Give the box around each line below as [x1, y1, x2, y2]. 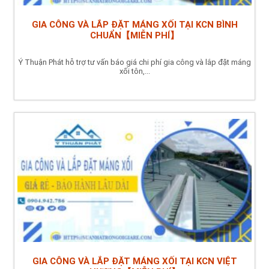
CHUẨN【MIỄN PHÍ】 [90, 29, 179, 41]
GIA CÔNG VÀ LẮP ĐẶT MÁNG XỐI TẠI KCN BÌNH [31, 19, 238, 30]
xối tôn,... [119, 66, 150, 76]
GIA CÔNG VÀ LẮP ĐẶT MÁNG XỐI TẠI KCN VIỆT [32, 256, 237, 267]
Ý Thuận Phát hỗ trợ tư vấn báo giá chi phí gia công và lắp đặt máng [18, 57, 251, 67]
